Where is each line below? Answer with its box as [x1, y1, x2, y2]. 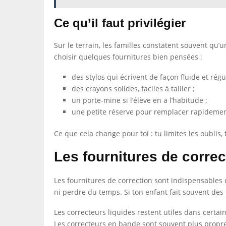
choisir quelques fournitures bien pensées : [54, 52, 202, 62]
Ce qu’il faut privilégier [54, 16, 186, 30]
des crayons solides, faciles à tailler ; [72, 84, 195, 93]
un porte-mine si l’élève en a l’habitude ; [72, 95, 207, 105]
